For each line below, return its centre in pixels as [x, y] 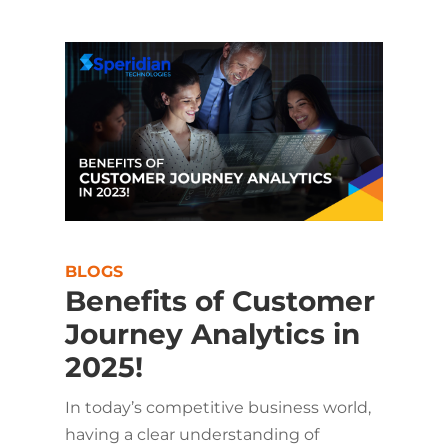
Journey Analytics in [212, 333]
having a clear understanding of [191, 434]
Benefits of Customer [219, 300]
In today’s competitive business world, [217, 407]
